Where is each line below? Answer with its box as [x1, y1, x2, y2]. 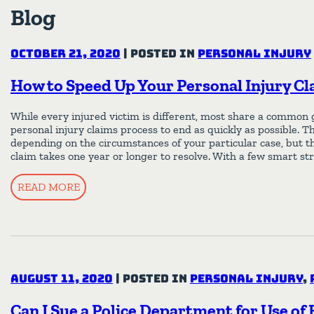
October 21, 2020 [11, 46, 121, 61]
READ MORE [17, 179, 80, 193]
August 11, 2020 [11, 271, 113, 286]
